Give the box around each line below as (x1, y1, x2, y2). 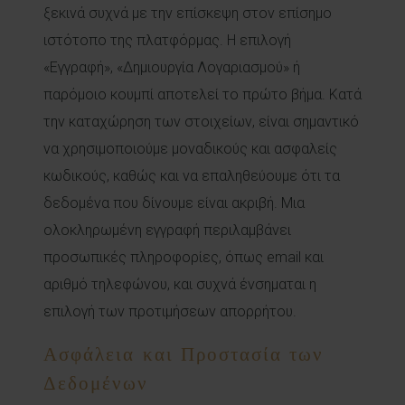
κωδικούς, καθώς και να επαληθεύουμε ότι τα (43, 167, 340, 184)
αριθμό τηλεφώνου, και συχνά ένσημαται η (43, 276, 316, 293)
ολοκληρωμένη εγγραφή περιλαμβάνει (43, 221, 291, 239)
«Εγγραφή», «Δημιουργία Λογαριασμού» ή (43, 59, 300, 76)
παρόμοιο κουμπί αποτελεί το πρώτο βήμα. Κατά (43, 86, 362, 103)
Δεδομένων (43, 372, 149, 394)
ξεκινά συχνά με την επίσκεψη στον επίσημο (43, 5, 332, 22)
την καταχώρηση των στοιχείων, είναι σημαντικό (43, 113, 359, 130)
